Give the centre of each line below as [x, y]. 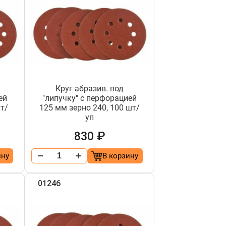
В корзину [121, 156]
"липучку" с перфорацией [90, 98]
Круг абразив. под [90, 89]
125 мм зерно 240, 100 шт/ [90, 108]
